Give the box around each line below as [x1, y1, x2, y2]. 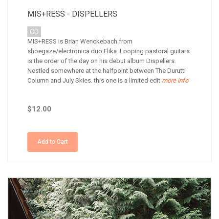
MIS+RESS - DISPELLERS [27, 9, 117, 19]
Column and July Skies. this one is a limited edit [27, 77, 160, 84]
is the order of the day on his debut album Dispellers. [27, 57, 176, 65]
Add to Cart [37, 138, 68, 145]
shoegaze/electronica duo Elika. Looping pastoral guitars [27, 47, 190, 55]
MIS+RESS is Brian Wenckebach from [27, 38, 132, 45]
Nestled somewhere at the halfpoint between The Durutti [27, 67, 186, 74]
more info [160, 77, 188, 84]
